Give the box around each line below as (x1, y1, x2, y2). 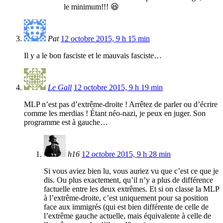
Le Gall (48, 83, 72, 92)
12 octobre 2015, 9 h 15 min (61, 34, 150, 43)
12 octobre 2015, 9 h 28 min (82, 150, 171, 159)
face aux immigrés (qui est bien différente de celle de (44, 203, 209, 212)
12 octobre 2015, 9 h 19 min (74, 83, 163, 92)
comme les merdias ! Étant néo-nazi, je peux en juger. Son (24, 109, 206, 118)
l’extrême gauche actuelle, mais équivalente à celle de (44, 212, 211, 221)
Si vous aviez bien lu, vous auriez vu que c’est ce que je (44, 167, 219, 176)
